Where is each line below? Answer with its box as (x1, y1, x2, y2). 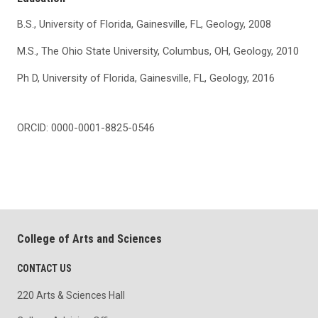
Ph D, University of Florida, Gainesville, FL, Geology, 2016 (17, 72, 275, 85)
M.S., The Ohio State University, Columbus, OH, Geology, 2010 (17, 45, 299, 58)
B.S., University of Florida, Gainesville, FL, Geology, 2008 (17, 18, 271, 31)
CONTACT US (17, 263, 72, 275)
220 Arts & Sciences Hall (17, 290, 125, 302)
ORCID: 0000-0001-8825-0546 (17, 121, 155, 135)
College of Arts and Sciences (17, 232, 162, 246)
